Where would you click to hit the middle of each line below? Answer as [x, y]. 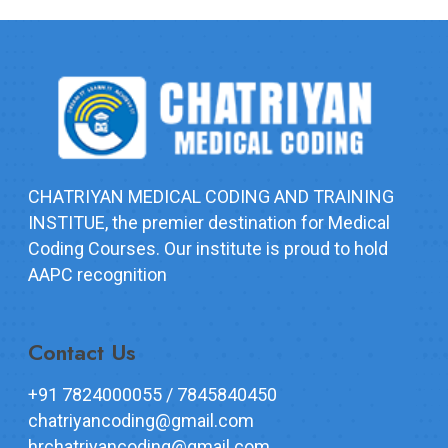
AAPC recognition [97, 274]
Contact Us [82, 351]
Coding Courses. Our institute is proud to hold [208, 248]
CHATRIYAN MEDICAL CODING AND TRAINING [211, 196]
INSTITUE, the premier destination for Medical [209, 222]
